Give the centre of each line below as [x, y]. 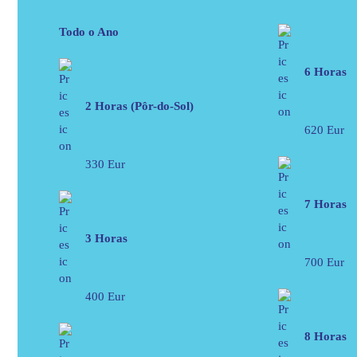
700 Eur [324, 262]
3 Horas [106, 238]
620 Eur [324, 129]
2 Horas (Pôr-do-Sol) [139, 106]
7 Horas [326, 204]
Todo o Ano [89, 31]
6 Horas [326, 71]
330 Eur [105, 164]
